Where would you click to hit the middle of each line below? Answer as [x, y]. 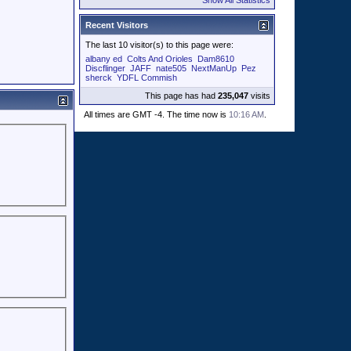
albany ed [104, 59]
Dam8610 [216, 59]
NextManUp [214, 68]
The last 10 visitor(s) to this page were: [159, 45]
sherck [99, 78]
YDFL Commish [147, 78]
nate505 [171, 68]
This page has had [181, 96]
